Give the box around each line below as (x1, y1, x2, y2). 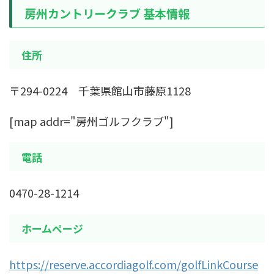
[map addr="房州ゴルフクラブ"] (9, 113, 174, 129)
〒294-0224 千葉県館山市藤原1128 (9, 82, 191, 98)
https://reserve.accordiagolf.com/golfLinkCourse (9, 256, 258, 272)
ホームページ (21, 220, 83, 236)
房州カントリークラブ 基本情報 (24, 4, 190, 21)
